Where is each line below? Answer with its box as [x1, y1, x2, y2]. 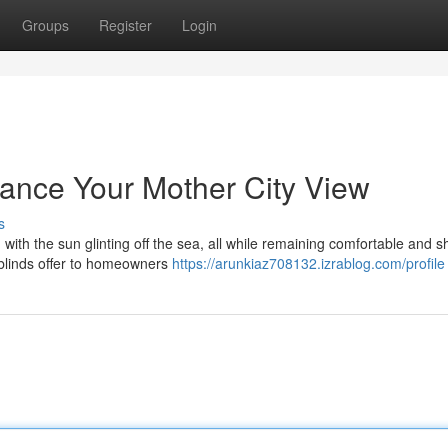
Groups [22, 15, 69, 35]
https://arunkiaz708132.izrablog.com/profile [172, 253, 445, 273]
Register [99, 15, 152, 35]
